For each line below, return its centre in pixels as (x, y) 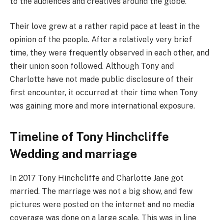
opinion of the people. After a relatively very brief (101, 40)
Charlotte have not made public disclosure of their (102, 80)
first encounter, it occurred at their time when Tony (104, 93)
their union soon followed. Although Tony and (92, 66)
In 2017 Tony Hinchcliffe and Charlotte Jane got (97, 178)
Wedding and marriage (73, 154)
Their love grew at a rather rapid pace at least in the (105, 27)
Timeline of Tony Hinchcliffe (89, 137)
